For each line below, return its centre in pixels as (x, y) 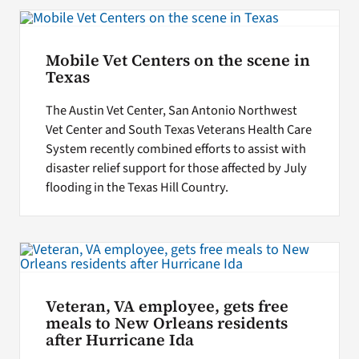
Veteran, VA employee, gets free (167, 307)
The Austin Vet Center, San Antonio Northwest (171, 111)
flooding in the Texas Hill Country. (137, 188)
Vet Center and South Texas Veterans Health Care (178, 130)
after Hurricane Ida (119, 341)
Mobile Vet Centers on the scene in (177, 60)
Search (44, 41)
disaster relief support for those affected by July (176, 169)
